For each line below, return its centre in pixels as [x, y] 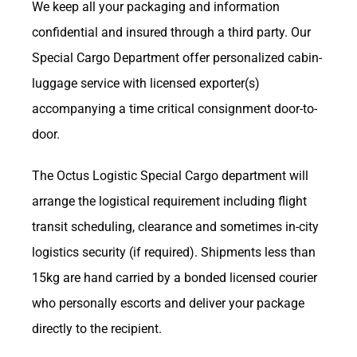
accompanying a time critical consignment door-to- [175, 109]
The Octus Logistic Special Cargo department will [170, 176]
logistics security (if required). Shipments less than [174, 253]
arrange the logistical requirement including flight [169, 202]
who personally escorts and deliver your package [168, 304]
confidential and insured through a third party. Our [171, 33]
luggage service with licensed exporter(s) [146, 84]
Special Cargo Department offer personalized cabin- [177, 58]
